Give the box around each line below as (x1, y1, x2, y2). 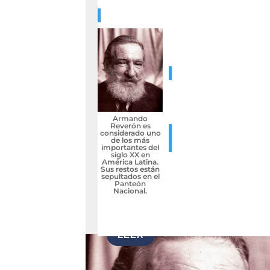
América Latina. (102, 157, 159, 166)
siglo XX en (110, 149, 150, 159)
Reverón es (110, 121, 151, 130)
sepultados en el (101, 171, 160, 181)
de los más (111, 135, 150, 145)
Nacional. (113, 186, 148, 195)
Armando (113, 113, 148, 123)
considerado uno (99, 128, 161, 137)
